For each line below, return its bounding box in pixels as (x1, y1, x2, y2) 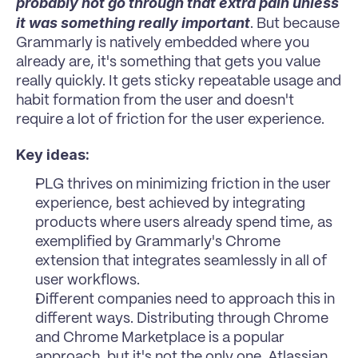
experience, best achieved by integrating (35, 196, 305, 211)
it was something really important (16, 14, 250, 31)
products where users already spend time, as (35, 215, 332, 230)
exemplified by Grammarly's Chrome (35, 234, 280, 249)
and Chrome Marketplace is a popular (35, 330, 284, 345)
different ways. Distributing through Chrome (35, 311, 328, 326)
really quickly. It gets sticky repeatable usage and (16, 74, 341, 89)
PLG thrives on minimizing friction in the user (35, 177, 331, 192)
